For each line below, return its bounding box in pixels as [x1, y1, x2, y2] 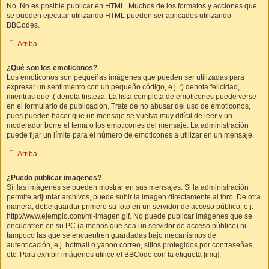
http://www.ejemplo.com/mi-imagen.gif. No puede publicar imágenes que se [7, 212, 252, 220]
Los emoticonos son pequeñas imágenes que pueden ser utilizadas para [7, 73, 244, 82]
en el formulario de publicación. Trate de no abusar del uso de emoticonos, [7, 102, 250, 110]
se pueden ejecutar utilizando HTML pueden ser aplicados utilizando [7, 11, 231, 20]
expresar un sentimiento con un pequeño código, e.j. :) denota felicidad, [7, 83, 240, 91]
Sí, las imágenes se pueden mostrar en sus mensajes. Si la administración [7, 183, 249, 192]
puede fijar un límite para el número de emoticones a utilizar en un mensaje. [7, 131, 254, 139]
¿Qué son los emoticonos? [7, 64, 97, 72]
